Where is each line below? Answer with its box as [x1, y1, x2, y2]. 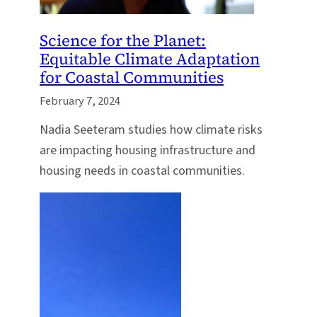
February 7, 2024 [40, 93, 120, 110]
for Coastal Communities [40, 67, 224, 88]
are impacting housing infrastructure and [40, 140, 255, 159]
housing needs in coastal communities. [40, 161, 245, 180]
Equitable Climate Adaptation [40, 48, 260, 70]
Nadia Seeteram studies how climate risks [40, 120, 263, 139]
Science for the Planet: [40, 30, 206, 52]
